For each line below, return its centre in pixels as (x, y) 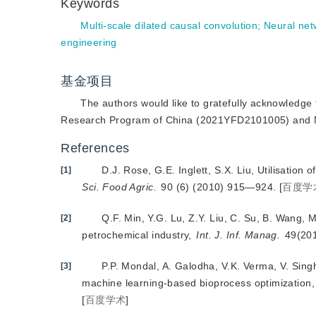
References (95, 148)
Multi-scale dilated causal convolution (169, 25)
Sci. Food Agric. (119, 187)
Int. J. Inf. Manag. (238, 235)
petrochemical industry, (139, 235)
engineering (89, 42)
